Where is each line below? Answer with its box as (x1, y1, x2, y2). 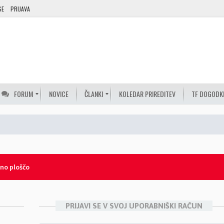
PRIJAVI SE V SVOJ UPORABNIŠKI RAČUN (65, 201, 202, 210)
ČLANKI (84, 88, 103, 99)
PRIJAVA (10, 4, 30, 13)
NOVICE (49, 88, 68, 99)
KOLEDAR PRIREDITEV (119, 88, 175, 99)
